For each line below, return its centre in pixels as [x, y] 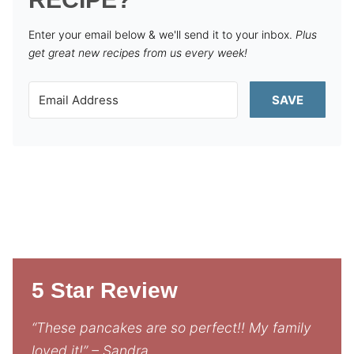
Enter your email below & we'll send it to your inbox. [162, 34]
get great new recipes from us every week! [138, 53]
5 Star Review [105, 290]
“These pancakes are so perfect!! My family [171, 328]
